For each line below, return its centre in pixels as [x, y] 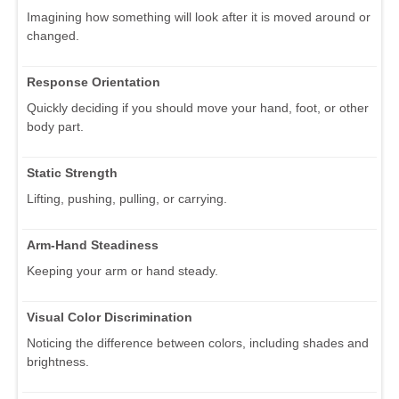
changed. [53, 36]
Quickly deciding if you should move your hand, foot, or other [198, 108]
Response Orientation [94, 82]
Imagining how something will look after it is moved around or [199, 17]
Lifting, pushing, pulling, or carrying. [127, 199]
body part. [55, 127]
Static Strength [72, 173]
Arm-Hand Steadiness [93, 245]
